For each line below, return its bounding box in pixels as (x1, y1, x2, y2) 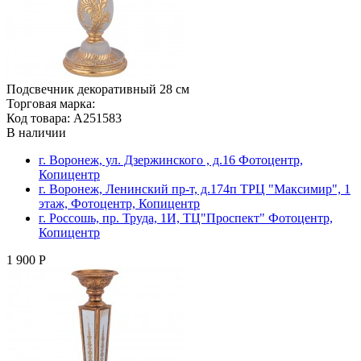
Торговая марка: (6, 96, 95, 110)
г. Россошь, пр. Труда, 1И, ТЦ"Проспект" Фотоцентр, (39, 210, 333, 225)
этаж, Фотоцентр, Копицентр (39, 196, 200, 210)
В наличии (6, 125, 66, 139)
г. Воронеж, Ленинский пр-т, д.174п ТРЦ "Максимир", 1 (39, 181, 351, 196)
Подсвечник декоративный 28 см (6, 81, 189, 96)
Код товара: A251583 (6, 110, 122, 125)
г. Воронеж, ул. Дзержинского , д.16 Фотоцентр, (39, 152, 303, 167)
